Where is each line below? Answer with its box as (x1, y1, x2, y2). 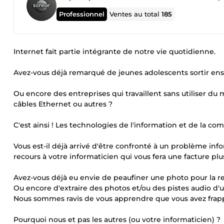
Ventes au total (109, 10, 162, 18)
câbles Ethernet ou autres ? (13, 99, 112, 108)
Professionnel (59, 9, 105, 18)
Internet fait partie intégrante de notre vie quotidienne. (13, 47, 215, 56)
